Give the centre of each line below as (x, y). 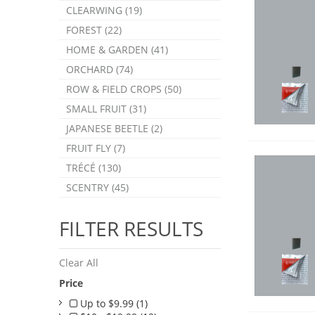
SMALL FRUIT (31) (106, 109)
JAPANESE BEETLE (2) (114, 128)
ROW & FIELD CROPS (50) (124, 89)
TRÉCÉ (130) (94, 168)
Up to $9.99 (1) (112, 303)
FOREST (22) (94, 30)
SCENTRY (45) (97, 187)
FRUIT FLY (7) (96, 148)
